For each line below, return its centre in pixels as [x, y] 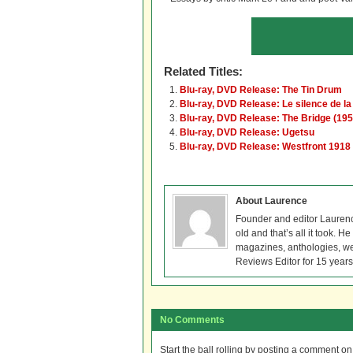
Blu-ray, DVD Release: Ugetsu [247, 132]
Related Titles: [203, 71]
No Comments [192, 320]
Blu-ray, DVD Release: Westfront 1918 [265, 147]
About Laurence [271, 201]
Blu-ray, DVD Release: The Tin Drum [261, 90]
